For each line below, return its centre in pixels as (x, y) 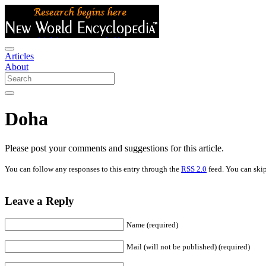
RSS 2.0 (194, 169)
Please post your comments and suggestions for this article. (114, 148)
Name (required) (152, 225)
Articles (19, 56)
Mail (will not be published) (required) (188, 247)
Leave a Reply (39, 201)
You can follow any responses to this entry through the (93, 169)
